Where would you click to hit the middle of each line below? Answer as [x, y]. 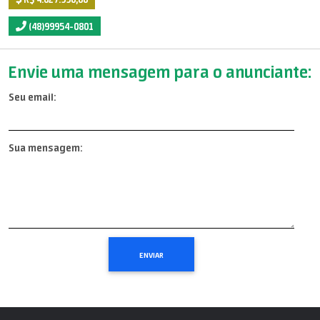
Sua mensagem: [45, 148]
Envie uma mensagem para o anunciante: [160, 71]
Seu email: [32, 97]
